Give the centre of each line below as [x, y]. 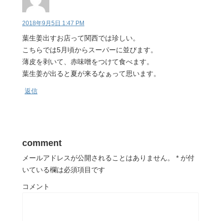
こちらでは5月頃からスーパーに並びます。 [90, 50]
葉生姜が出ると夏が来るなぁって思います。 [91, 73]
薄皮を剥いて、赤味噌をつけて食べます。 [88, 61]
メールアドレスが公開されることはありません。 [98, 158]
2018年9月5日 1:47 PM [53, 23]
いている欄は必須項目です [64, 169]
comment [42, 143]
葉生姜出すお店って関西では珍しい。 [81, 38]
